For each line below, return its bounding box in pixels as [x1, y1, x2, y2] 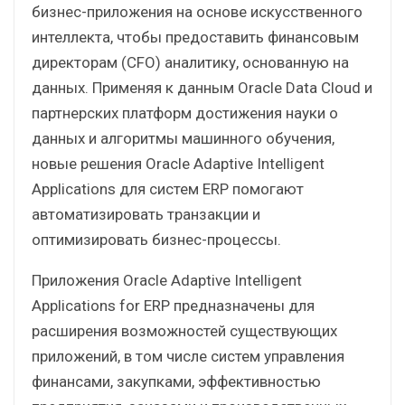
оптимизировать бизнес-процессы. [32, 230, 281, 249]
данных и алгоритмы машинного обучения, [32, 128, 334, 147]
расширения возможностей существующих [32, 321, 337, 340]
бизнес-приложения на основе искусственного [32, 2, 363, 21]
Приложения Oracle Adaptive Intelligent [32, 270, 302, 289]
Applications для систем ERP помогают [32, 179, 304, 198]
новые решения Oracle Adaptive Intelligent [32, 154, 325, 173]
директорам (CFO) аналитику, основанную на [32, 52, 349, 71]
